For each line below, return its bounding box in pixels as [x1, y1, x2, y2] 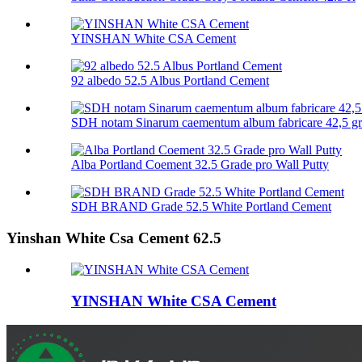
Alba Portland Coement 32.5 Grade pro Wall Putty [71, 158, 329, 172]
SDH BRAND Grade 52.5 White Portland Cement [71, 200, 331, 214]
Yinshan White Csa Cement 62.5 [6, 229, 221, 247]
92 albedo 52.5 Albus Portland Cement [71, 74, 269, 88]
